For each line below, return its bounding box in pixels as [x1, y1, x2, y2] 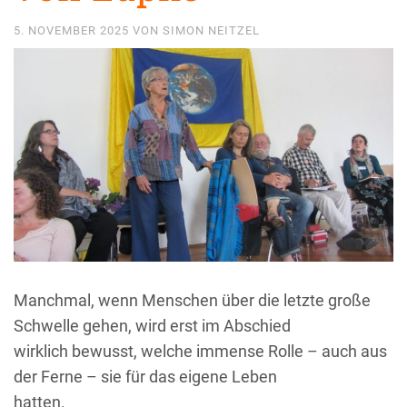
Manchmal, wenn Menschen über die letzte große [14, 290, 371, 310]
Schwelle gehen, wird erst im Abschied [14, 315, 291, 335]
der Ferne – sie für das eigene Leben [14, 366, 277, 386]
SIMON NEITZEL [163, 24, 260, 37]
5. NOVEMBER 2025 [14, 24, 133, 37]
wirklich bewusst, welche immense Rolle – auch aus [14, 341, 387, 361]
